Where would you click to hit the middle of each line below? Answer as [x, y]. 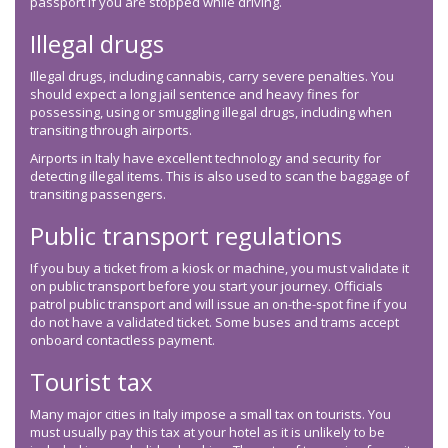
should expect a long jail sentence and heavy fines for [194, 94]
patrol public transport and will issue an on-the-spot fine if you [218, 304]
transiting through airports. [111, 130]
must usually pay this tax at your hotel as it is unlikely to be [207, 432]
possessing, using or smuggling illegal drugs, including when [211, 112]
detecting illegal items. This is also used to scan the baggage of [219, 176]
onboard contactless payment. [122, 340]
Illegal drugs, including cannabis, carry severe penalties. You [212, 76]
